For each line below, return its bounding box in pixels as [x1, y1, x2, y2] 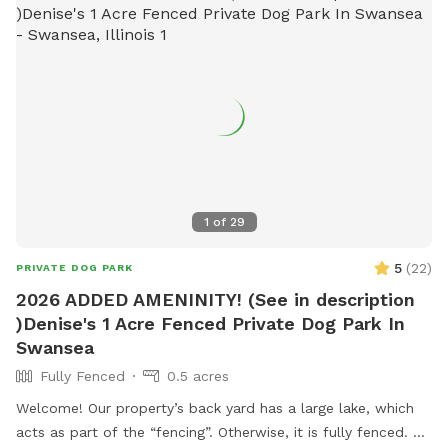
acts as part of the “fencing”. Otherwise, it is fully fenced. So [16, 423, 431, 440]
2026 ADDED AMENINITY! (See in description [16, 288, 415, 310]
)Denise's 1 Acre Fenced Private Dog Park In [16, 312, 405, 334]
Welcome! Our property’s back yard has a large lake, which [16, 399, 414, 416]
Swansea [16, 336, 94, 358]
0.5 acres [167, 367, 229, 384]
